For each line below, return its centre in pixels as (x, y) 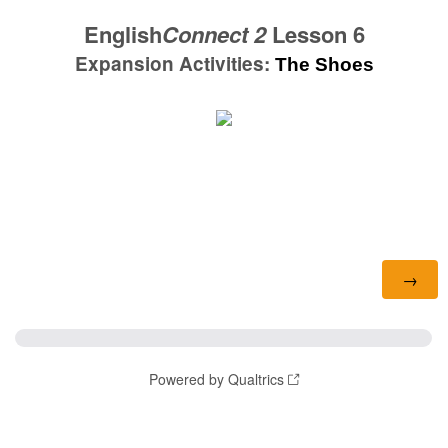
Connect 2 (213, 34)
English (122, 34)
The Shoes (324, 64)
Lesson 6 (315, 34)
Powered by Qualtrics (216, 379)
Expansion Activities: (174, 63)
